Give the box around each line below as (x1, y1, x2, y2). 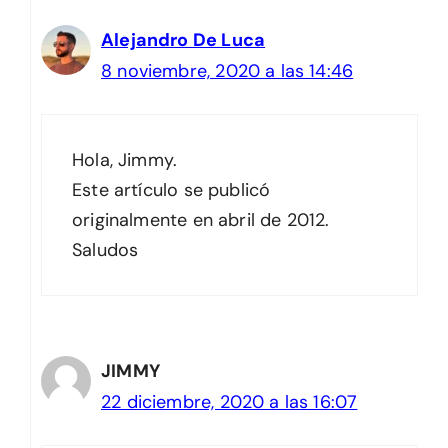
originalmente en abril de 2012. (72, 207, 330, 232)
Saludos (72, 237, 139, 262)
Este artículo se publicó (72, 177, 271, 202)
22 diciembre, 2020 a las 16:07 (101, 389, 358, 414)
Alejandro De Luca (101, 27, 266, 52)
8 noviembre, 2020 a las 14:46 (101, 58, 354, 83)
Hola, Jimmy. (72, 147, 178, 172)
